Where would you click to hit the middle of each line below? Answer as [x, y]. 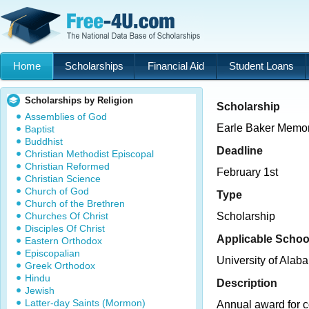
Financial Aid [176, 66]
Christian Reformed [67, 166]
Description [247, 283]
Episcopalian [52, 253]
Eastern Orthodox [63, 241]
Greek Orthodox [60, 266]
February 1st [247, 172]
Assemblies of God [66, 117]
